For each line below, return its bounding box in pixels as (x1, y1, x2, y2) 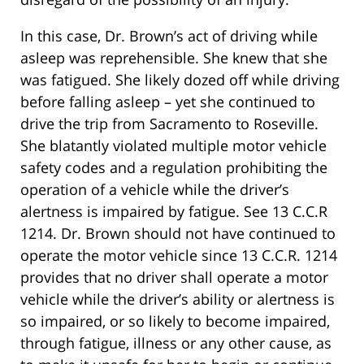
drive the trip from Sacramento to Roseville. (20, 114, 318, 134)
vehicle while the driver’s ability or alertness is (20, 289, 335, 310)
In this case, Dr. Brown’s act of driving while (20, 26, 318, 46)
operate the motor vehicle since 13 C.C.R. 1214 (20, 245, 337, 266)
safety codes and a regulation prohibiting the (20, 158, 327, 178)
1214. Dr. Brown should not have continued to (20, 223, 336, 244)
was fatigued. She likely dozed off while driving (20, 70, 340, 90)
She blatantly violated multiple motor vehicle (20, 136, 327, 156)
